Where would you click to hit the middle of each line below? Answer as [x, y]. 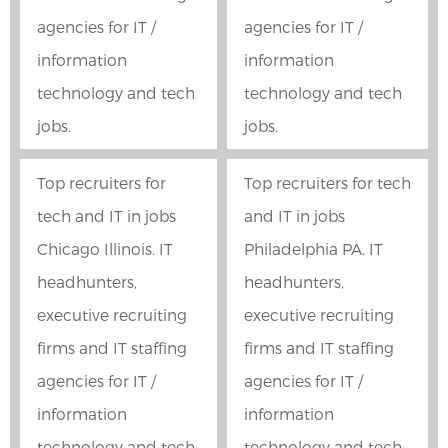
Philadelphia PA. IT [313, 249]
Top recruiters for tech [327, 183]
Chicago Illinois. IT [105, 249]
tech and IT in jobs [106, 216]
